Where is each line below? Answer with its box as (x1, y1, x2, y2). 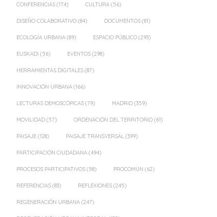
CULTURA (85, 1, 109, 8)
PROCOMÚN (113, 166, 143, 173)
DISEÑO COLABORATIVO (16, 17, 77, 25)
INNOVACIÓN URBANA (16, 83, 72, 91)
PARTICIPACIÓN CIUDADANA (16, 149, 87, 156)
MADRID (112, 100, 133, 107)
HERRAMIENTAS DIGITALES (16, 67, 83, 74)
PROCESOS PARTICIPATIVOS (16, 166, 85, 173)
